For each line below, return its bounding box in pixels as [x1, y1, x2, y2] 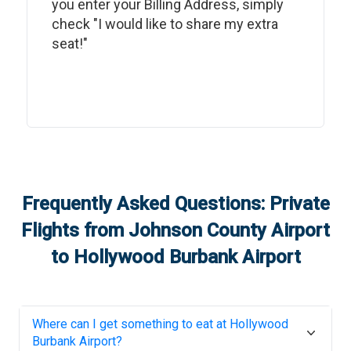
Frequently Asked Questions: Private [21, 193, 330, 215]
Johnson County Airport [128, 219, 330, 241]
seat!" [52, 35, 88, 52]
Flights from [21, 219, 128, 241]
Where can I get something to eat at [32, 317, 230, 331]
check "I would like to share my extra [52, 16, 278, 32]
